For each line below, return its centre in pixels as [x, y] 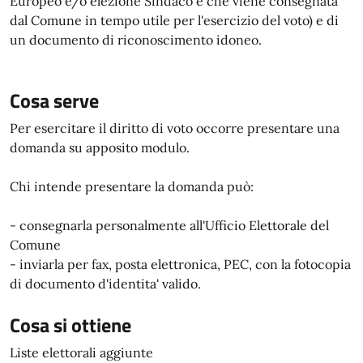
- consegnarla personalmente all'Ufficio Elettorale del [169, 225]
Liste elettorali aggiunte [81, 352]
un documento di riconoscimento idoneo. [136, 40]
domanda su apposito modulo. [100, 147]
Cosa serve [54, 100]
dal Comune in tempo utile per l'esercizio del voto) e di [174, 20]
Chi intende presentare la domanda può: [132, 186]
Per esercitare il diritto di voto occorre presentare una [175, 128]
